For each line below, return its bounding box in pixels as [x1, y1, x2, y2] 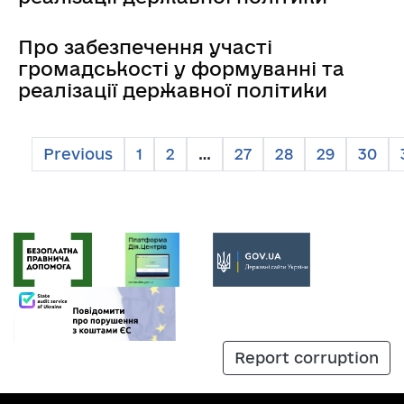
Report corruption [234, 348, 379, 366]
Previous [43, 144, 113, 162]
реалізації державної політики [18, 78, 327, 101]
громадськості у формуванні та [18, 57, 344, 79]
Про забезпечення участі [18, 35, 272, 58]
